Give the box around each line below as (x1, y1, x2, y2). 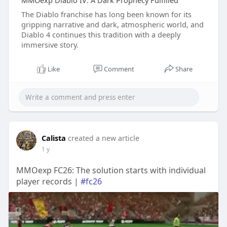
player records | (16, 176, 81, 187)
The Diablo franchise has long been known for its (21, 9, 192, 20)
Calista (41, 133, 66, 143)
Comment (103, 64, 134, 74)
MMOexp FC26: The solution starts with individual (16, 165, 206, 176)
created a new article (67, 133, 139, 143)
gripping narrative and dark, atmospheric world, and (21, 19, 204, 30)
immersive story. (21, 40, 79, 50)
